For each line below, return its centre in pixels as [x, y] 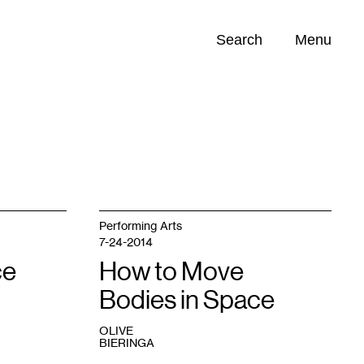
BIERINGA [127, 342]
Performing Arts [141, 225]
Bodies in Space [187, 300]
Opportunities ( [56, 104]
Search [239, 40]
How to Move [171, 271]
